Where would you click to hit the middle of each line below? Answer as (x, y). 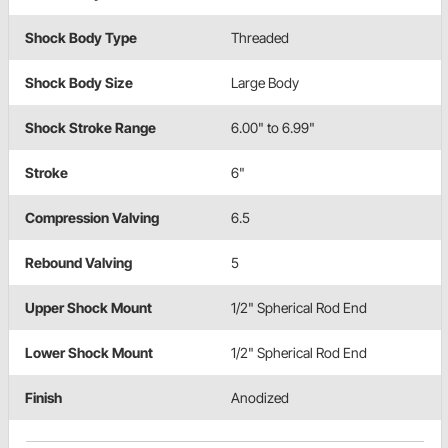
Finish (43, 397)
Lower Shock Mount (89, 352)
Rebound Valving (78, 262)
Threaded (260, 37)
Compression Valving (92, 217)
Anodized (260, 397)
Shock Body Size (79, 82)
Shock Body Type (81, 37)
